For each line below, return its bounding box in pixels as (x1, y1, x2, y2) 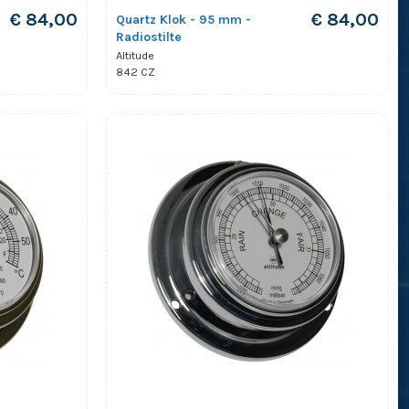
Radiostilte (115, 28, 182, 45)
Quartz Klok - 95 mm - (115, 11, 251, 27)
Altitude (115, 48, 154, 62)
